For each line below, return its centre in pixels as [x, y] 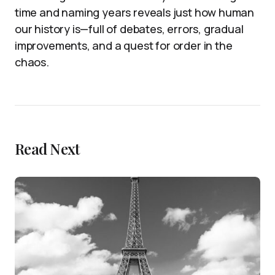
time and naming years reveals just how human [135, 13]
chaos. [32, 62]
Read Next [47, 149]
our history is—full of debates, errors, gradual [129, 29]
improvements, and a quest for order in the [124, 46]
